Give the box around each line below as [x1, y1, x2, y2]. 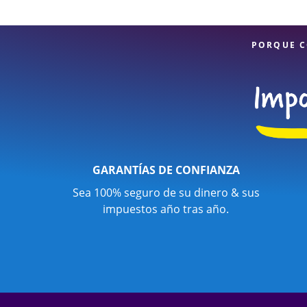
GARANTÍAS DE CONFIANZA [92, 162, 240, 177]
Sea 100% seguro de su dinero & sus [72, 185, 260, 200]
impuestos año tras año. [103, 201, 229, 217]
